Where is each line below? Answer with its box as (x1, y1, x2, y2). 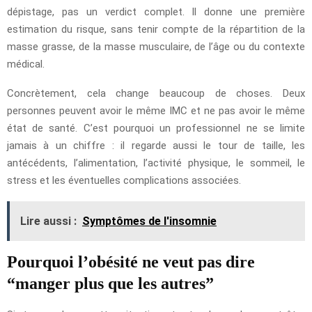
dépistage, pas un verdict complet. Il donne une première (7, 6, 305, 19)
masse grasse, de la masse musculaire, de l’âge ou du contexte (7, 40, 305, 54)
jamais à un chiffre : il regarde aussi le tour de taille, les (7, 139, 305, 153)
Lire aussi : (20, 214, 77, 228)
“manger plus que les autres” (7, 274, 214, 293)
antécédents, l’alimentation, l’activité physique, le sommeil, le (7, 157, 305, 170)
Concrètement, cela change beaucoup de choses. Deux (7, 87, 305, 100)
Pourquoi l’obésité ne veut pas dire (7, 253, 255, 272)
